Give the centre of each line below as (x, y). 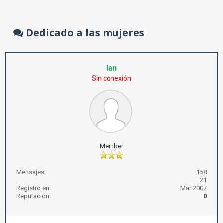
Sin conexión (111, 78)
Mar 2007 (193, 188)
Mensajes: (31, 172)
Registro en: (34, 188)
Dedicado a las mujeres (84, 33)
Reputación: (34, 196)
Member (111, 146)
